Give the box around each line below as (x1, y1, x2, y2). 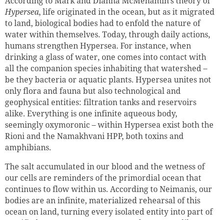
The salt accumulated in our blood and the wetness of (5, 161, 205, 172)
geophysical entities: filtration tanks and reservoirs (5, 97, 196, 108)
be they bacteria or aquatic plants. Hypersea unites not (5, 74, 211, 85)
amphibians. (5, 142, 51, 153)
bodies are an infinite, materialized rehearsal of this (5, 195, 200, 206)
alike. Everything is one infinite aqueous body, (5, 108, 177, 119)
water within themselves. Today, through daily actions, (5, 29, 210, 40)
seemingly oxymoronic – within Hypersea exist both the (5, 119, 214, 131)
